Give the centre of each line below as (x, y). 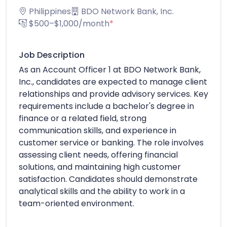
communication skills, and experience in (98, 130)
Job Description (52, 55)
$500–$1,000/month (68, 23)
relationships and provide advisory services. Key (113, 94)
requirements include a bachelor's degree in (106, 106)
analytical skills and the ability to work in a (102, 191)
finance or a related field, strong (83, 118)
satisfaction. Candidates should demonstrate (108, 179)
